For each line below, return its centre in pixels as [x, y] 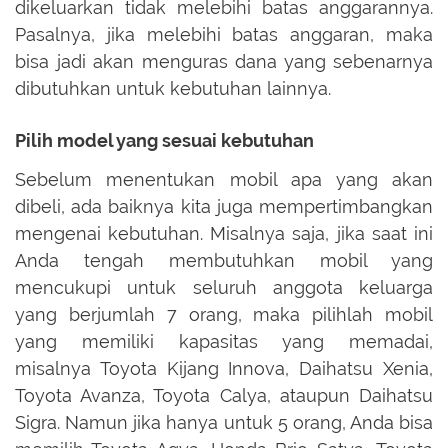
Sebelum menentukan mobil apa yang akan [224, 179]
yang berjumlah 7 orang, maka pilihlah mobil [224, 314]
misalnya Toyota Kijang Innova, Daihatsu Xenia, [224, 368]
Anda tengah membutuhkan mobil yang [224, 260]
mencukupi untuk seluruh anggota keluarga [224, 287]
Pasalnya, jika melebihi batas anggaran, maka [224, 35]
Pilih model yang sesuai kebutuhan [164, 141]
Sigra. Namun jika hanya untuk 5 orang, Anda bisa [224, 422]
